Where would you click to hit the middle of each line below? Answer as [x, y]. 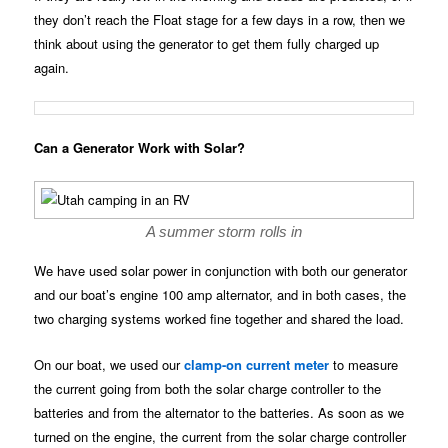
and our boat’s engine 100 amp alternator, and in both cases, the [220, 295]
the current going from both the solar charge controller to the [208, 388]
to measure [364, 364]
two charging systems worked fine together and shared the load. [219, 319]
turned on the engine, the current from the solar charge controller [220, 436]
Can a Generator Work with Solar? [140, 148]
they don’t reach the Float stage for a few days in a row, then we [220, 20]
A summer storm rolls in [224, 232]
